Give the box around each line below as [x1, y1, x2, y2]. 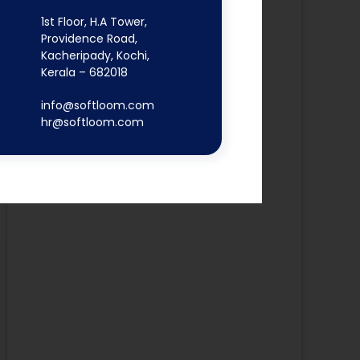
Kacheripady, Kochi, [40, 47, 149, 63]
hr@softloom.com [40, 113, 144, 130]
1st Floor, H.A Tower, [40, 13, 147, 30]
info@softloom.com [40, 96, 154, 113]
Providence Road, [40, 30, 137, 47]
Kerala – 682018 [40, 63, 128, 80]
